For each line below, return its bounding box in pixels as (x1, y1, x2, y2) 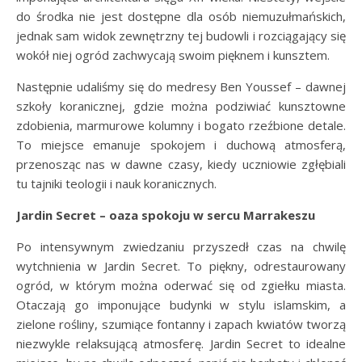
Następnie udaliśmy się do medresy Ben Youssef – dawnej (16, 78, 346, 95)
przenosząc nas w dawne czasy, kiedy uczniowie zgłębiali (16, 155, 346, 172)
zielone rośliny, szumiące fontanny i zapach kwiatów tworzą (16, 315, 346, 332)
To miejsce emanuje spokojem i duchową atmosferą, (16, 136, 346, 153)
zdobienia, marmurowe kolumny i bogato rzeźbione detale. (16, 116, 346, 133)
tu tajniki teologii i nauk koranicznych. (16, 175, 217, 192)
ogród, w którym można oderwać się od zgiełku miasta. (16, 276, 346, 293)
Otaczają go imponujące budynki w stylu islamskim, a (16, 296, 346, 313)
